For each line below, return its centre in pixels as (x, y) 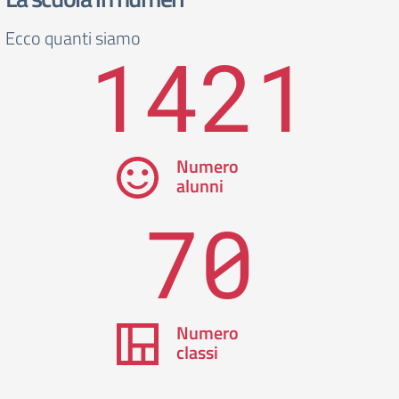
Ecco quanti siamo (73, 38)
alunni (199, 186)
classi (197, 352)
